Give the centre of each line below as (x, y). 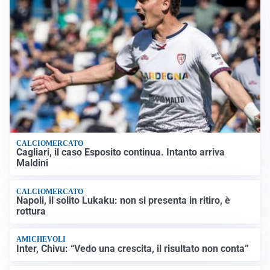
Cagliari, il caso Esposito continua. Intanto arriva (121, 152)
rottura (31, 211)
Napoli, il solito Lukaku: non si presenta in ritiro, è (124, 200)
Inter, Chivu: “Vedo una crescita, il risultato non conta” (133, 248)
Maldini (33, 163)
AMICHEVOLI (41, 240)
